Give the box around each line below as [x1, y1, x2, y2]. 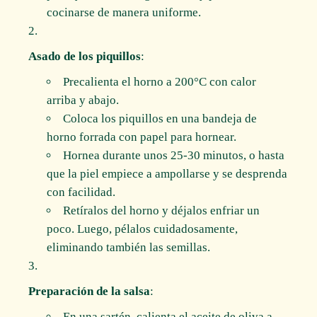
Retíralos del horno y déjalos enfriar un [62, 204, 260, 218]
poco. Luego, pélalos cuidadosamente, [46, 222, 238, 236]
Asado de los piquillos [28, 50, 142, 64]
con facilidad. [46, 185, 115, 200]
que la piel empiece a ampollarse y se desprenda [46, 167, 287, 181]
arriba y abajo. [46, 93, 119, 108]
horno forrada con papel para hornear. [46, 130, 236, 144]
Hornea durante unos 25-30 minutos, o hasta [62, 149, 284, 163]
